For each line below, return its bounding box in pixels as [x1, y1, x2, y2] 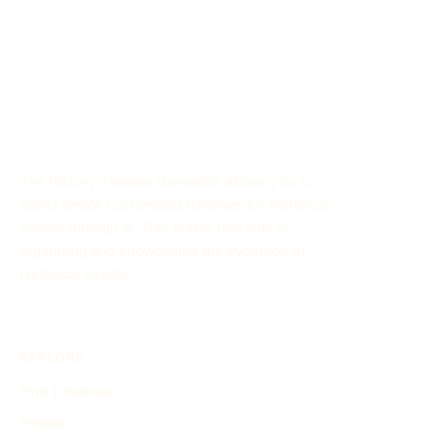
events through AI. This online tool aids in [20, 219, 288, 238]
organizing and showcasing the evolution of [20, 242, 306, 261]
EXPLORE [20, 350, 85, 367]
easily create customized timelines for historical [20, 196, 329, 215]
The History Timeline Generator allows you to [20, 173, 314, 192]
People [20, 414, 65, 433]
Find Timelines [20, 383, 112, 402]
